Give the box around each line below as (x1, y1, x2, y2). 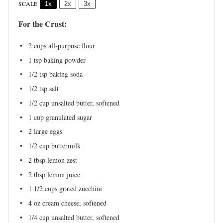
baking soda (47, 69, 83, 79)
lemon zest (45, 155, 77, 165)
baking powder (42, 55, 86, 65)
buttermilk (49, 141, 81, 151)
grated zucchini (57, 184, 102, 194)
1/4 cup (28, 212, 49, 222)
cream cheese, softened (40, 198, 107, 208)
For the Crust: (18, 17, 67, 29)
